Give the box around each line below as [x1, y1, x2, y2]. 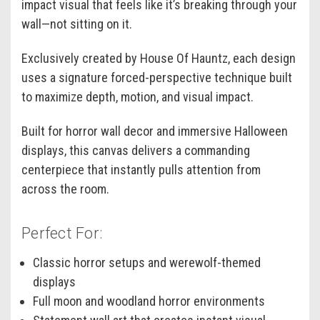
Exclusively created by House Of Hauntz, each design [21, 50, 296, 66]
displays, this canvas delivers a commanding [21, 142, 250, 158]
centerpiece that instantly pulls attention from [21, 161, 261, 177]
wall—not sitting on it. [21, 16, 132, 31]
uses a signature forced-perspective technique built [21, 69, 292, 85]
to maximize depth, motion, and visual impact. [21, 89, 254, 104]
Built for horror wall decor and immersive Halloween [21, 123, 288, 139]
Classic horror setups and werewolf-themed [33, 254, 261, 270]
